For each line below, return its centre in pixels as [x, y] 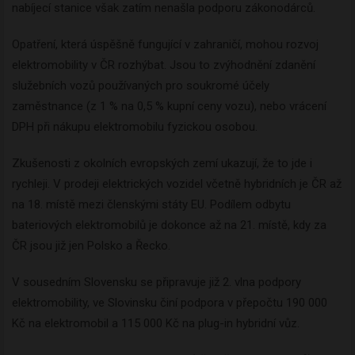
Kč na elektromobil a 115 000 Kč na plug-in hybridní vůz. [156, 324]
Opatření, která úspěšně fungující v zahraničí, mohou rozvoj [165, 45]
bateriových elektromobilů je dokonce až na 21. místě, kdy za [169, 225]
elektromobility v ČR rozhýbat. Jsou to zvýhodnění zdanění [164, 65]
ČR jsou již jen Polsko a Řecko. [91, 246]
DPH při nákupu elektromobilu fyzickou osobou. [135, 127]
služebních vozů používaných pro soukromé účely [141, 86]
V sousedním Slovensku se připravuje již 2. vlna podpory [157, 282]
